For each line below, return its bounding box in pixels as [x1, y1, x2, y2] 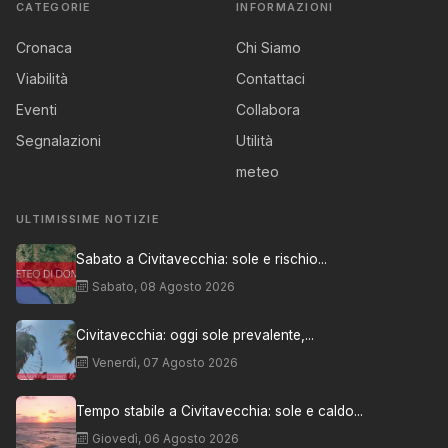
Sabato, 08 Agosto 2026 [92, 278, 235, 294]
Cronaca [16, 39, 72, 56]
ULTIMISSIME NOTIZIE [16, 212, 159, 226]
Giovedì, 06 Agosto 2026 [92, 430, 239, 446]
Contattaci [236, 70, 305, 87]
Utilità [236, 132, 273, 149]
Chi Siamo [236, 39, 301, 56]
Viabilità [16, 70, 68, 87]
